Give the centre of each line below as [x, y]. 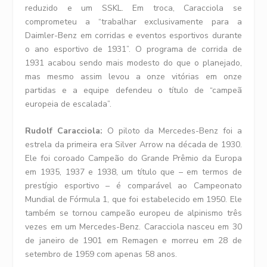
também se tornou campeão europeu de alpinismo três [133, 213]
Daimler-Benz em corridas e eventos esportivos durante [133, 35]
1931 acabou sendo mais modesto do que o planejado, [133, 63]
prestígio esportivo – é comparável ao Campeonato [133, 186]
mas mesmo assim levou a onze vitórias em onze [133, 76]
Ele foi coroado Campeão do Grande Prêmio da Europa [133, 159]
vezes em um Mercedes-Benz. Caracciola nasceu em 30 [133, 227]
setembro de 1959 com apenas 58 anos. [101, 254]
